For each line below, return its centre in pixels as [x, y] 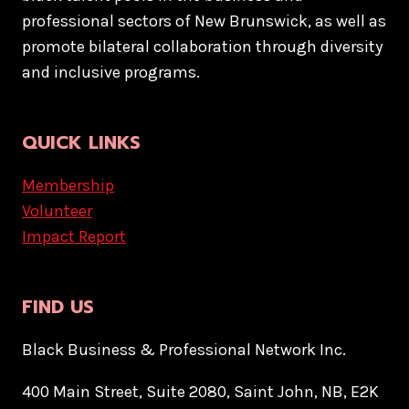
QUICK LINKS [81, 142]
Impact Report [74, 236]
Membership [68, 185]
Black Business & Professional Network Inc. [184, 350]
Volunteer [57, 211]
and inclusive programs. [111, 72]
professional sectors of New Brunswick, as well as [204, 21]
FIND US [58, 307]
